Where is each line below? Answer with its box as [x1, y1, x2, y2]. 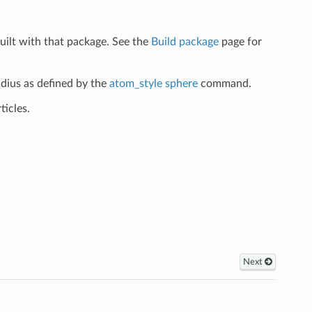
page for [218, 36, 262, 47]
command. [197, 77, 251, 89]
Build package [150, 36, 219, 47]
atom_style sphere [109, 77, 198, 89]
